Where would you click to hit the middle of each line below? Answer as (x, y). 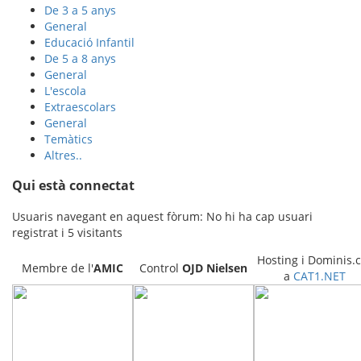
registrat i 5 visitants (67, 232)
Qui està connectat (73, 186)
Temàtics (68, 139)
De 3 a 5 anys (80, 10)
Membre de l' (58, 268)
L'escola (65, 90)
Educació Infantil (89, 42)
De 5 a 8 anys (80, 58)
